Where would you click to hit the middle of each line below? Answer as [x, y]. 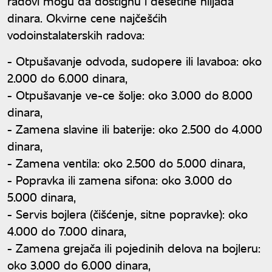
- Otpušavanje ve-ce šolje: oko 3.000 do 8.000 [130, 95]
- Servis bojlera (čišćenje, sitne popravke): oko [127, 214]
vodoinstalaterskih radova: [76, 35]
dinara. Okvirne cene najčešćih [87, 18]
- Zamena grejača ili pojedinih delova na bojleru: [134, 248]
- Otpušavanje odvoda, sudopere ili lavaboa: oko [134, 61]
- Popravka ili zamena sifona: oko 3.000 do [120, 180]
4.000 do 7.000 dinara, [67, 231]
